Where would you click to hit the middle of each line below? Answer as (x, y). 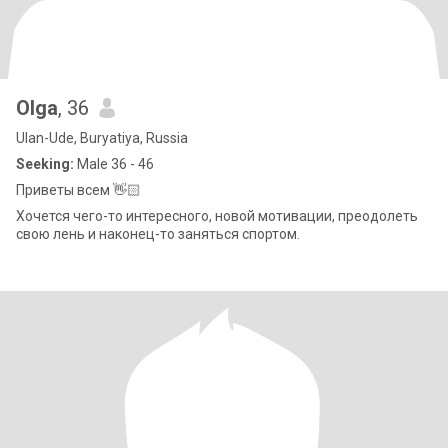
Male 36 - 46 (114, 164)
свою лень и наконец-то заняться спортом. (158, 234)
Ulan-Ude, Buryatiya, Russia (102, 138)
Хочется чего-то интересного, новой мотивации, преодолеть (217, 216)
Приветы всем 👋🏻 (78, 190)
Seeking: (45, 164)
